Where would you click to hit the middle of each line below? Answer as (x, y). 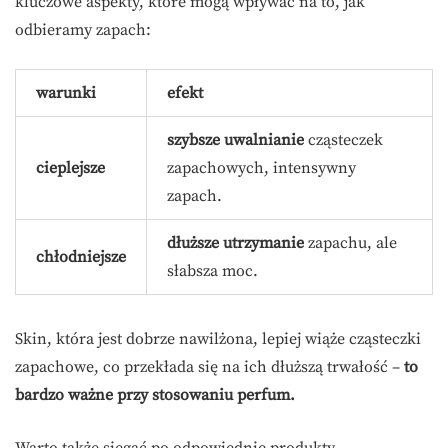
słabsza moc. (212, 271)
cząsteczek (343, 140)
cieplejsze (70, 168)
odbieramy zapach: (83, 30)
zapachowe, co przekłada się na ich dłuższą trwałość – (209, 367)
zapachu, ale (350, 243)
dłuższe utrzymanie (235, 243)
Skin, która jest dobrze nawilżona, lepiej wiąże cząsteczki (218, 339)
